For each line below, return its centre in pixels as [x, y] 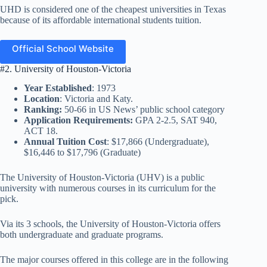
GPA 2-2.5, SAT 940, [175, 120]
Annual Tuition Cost [65, 142]
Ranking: [44, 110]
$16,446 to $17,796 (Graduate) [82, 153]
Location [42, 99]
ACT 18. [41, 131]
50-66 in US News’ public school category [145, 110]
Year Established [58, 88]
